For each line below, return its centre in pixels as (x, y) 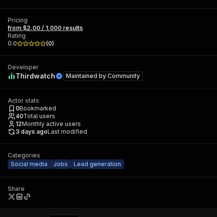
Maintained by (87, 76)
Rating (17, 36)
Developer (23, 67)
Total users (39, 116)
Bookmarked (38, 108)
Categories (24, 155)
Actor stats (23, 101)
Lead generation (97, 164)
